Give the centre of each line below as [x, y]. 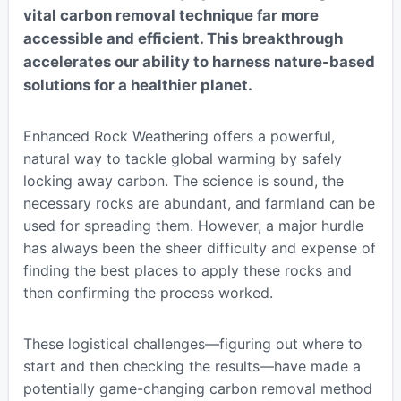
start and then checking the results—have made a [192, 366]
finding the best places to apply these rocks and [187, 270]
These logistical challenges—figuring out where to [192, 343]
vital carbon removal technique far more [171, 15]
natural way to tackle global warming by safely [182, 158]
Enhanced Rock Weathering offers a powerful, [179, 136]
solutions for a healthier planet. [137, 85]
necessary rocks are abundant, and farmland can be [199, 203]
